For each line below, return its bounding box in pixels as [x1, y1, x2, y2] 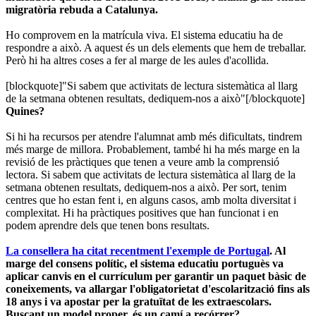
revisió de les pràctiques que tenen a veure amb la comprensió [6, 155, 279, 168]
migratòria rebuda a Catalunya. [6, 3, 161, 16]
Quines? [6, 104, 44, 117]
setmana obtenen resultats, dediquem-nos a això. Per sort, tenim [6, 181, 286, 193]
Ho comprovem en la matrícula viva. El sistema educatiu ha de [6, 28, 283, 41]
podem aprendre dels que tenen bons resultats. [6, 219, 209, 231]
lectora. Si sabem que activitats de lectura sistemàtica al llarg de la [6, 168, 296, 181]
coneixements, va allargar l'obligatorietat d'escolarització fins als [6, 282, 310, 295]
